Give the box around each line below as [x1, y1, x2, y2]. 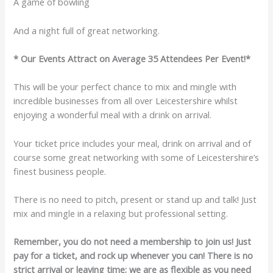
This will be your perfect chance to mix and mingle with [13, 80, 237, 93]
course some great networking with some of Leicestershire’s [13, 151, 260, 163]
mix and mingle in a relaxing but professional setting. [13, 207, 229, 220]
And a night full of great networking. [13, 24, 160, 37]
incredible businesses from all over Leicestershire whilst [13, 94, 238, 107]
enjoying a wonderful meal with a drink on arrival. [13, 108, 212, 121]
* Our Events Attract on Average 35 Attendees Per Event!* [13, 52, 251, 65]
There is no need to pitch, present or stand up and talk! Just [13, 193, 257, 206]
